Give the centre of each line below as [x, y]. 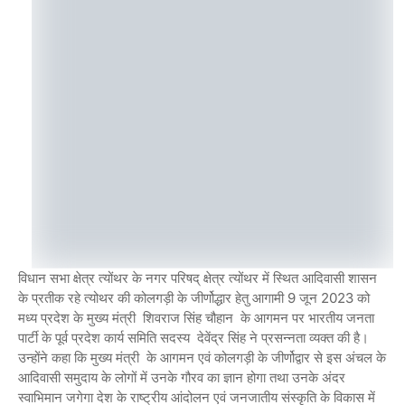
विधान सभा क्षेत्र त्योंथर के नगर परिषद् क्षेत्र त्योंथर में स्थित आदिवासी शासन [198, 278]
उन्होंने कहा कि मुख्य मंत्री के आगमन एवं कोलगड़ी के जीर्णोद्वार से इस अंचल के [202, 357]
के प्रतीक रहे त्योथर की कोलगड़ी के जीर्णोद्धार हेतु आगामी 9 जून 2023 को [194, 297]
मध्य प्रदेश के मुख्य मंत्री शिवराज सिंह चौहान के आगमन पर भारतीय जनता [196, 317]
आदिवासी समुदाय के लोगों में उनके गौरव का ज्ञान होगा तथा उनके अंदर [182, 377]
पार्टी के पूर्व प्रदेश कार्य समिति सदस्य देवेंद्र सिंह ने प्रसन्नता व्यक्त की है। [193, 337]
